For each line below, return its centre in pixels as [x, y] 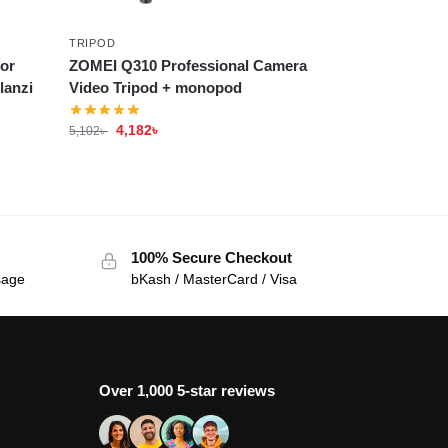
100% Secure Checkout [211, 257]
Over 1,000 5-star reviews [186, 391]
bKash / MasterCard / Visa [213, 278]
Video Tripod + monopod [156, 87]
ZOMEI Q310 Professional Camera [188, 65]
